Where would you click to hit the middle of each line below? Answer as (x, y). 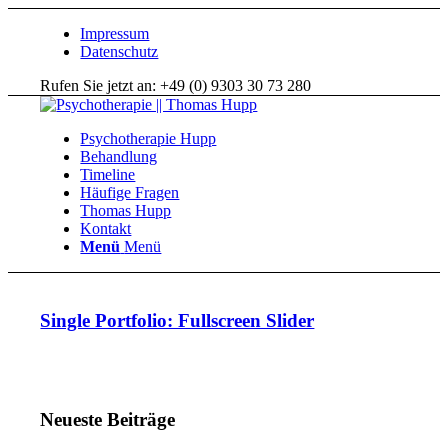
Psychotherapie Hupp (148, 138)
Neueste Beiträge (108, 420)
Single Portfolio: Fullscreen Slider (177, 320)
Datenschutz (119, 51)
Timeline (108, 174)
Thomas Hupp (126, 210)
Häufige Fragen (130, 192)
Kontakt (106, 228)
